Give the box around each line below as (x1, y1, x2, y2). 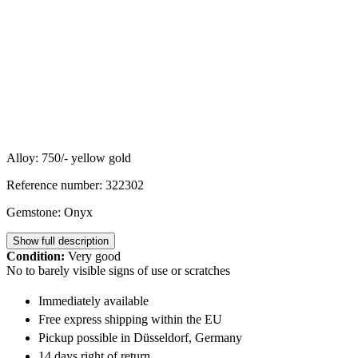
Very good (65, 249, 121, 263)
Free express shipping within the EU (38, 312, 222, 326)
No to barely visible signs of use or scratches (6, 263, 230, 277)
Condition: (6, 249, 65, 263)
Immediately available (38, 293, 149, 308)
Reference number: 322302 (6, 177, 144, 192)
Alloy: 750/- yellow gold (6, 150, 131, 165)
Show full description (13, 234, 109, 247)
